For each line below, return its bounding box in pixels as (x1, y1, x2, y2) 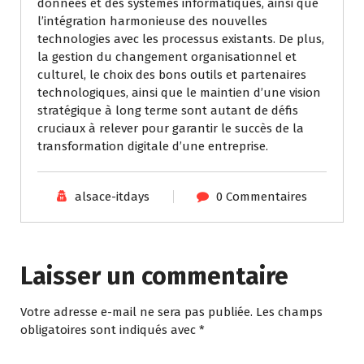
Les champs (256, 305, 323, 320)
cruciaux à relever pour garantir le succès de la (37, 121, 304, 136)
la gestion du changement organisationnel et (37, 50, 297, 65)
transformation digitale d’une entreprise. (37, 139, 268, 154)
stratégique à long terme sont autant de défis (37, 103, 298, 119)
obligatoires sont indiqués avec (20, 323, 199, 338)
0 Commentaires (216, 189, 308, 205)
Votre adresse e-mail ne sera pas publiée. (20, 305, 253, 320)
